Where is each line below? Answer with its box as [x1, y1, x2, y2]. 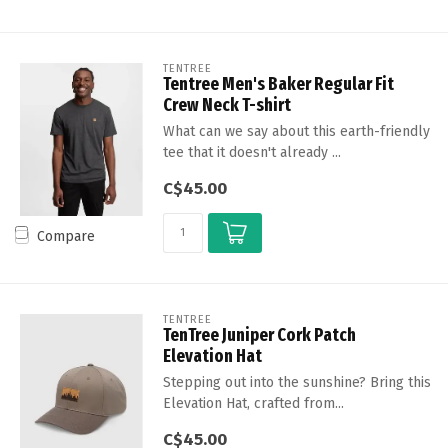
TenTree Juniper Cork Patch [162, 323, 356, 346]
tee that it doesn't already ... [162, 143, 341, 161]
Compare [37, 228, 95, 245]
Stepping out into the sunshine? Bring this [162, 373, 431, 391]
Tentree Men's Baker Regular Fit [162, 72, 394, 95]
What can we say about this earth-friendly [162, 122, 430, 140]
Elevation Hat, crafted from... [162, 394, 344, 412]
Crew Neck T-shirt [162, 93, 291, 116]
